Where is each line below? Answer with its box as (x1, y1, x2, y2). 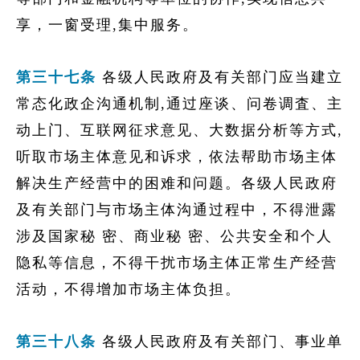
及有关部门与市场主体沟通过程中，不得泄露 (16, 202, 337, 218)
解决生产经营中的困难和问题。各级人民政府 (16, 175, 337, 191)
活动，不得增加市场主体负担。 (16, 281, 241, 297)
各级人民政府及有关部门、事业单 (96, 333, 343, 350)
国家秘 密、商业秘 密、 (48, 228, 220, 244)
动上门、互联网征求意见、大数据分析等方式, (16, 122, 343, 138)
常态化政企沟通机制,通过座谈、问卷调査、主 (16, 96, 343, 112)
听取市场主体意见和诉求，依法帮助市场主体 (16, 149, 337, 165)
